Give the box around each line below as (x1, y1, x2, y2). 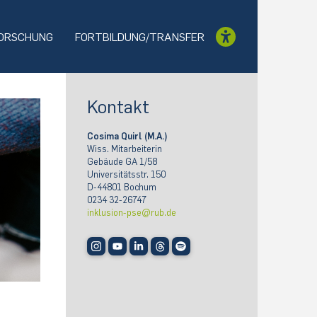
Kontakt (87, 96, 150, 118)
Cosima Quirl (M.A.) (87, 131, 168, 142)
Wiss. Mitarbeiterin (87, 144, 163, 155)
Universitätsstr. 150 (87, 169, 166, 180)
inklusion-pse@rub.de (87, 207, 177, 219)
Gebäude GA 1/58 (87, 156, 158, 168)
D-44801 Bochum (87, 182, 157, 193)
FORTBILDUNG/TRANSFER (75, 30, 205, 45)
